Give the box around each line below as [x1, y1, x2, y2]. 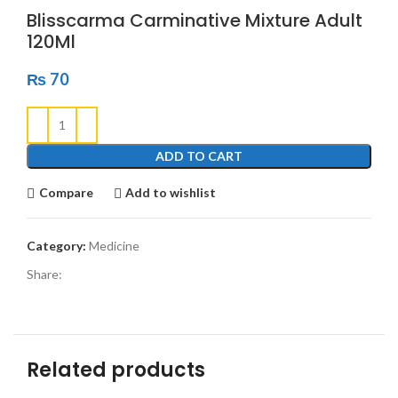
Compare [38, 185, 93, 201]
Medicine [89, 237, 139, 253]
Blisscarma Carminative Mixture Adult [27, 7, 362, 33]
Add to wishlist [125, 185, 217, 201]
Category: [27, 237, 86, 253]
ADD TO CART [155, 147, 243, 163]
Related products [27, 355, 205, 384]
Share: [27, 266, 62, 282]
